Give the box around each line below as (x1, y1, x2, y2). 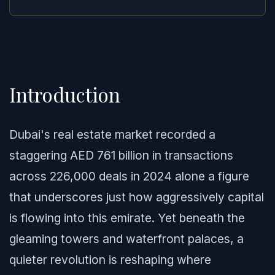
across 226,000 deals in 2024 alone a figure (9, 169, 249, 184)
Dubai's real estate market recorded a (9, 127, 215, 142)
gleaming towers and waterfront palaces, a (9, 231, 244, 246)
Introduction (9, 81, 120, 107)
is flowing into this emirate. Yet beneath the (9, 211, 245, 225)
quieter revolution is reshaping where (9, 252, 211, 267)
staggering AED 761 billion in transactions (9, 148, 233, 163)
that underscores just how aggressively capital (9, 190, 264, 204)
